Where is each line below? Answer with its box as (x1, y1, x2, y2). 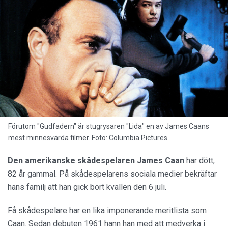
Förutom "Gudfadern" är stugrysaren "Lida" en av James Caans (8, 122, 209, 130)
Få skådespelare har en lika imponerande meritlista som (8, 206, 207, 215)
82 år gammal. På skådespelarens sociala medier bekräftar (8, 169, 217, 179)
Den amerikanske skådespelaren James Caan (8, 156, 186, 165)
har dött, (186, 156, 215, 165)
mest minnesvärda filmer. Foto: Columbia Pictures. (8, 134, 169, 142)
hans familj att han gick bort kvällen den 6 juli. (8, 182, 166, 192)
